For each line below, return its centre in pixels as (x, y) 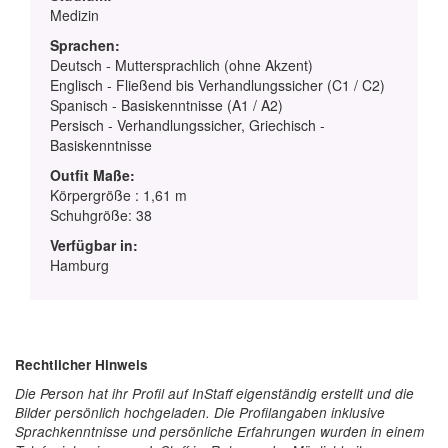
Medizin (74, 14)
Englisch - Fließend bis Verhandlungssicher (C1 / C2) (217, 84)
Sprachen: (85, 44)
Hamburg (79, 264)
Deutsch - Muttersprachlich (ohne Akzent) (181, 64)
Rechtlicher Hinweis (81, 364)
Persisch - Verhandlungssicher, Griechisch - (187, 124)
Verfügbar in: (94, 244)
